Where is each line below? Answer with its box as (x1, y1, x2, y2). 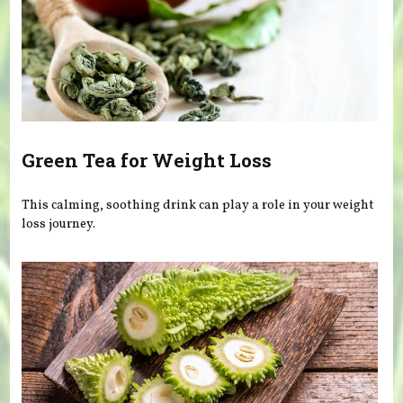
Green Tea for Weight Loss (22, 148, 273, 174)
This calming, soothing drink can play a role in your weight (22, 195, 375, 214)
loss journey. (22, 214, 96, 233)
